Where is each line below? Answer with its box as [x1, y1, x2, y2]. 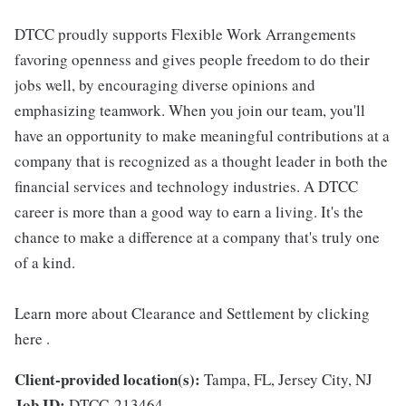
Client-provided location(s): [14, 368, 200, 391]
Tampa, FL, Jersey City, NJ [204, 369, 372, 390]
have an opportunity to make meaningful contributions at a [14, 125, 390, 146]
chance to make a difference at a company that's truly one [14, 227, 380, 247]
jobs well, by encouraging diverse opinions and [14, 74, 315, 95]
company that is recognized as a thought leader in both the [14, 150, 388, 171]
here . [14, 328, 50, 349]
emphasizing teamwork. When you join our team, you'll [14, 100, 365, 121]
